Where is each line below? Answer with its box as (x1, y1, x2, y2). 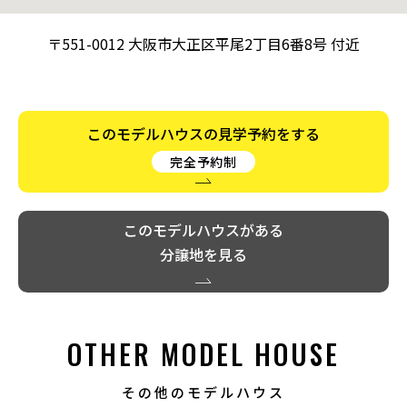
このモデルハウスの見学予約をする (87, 122, 320, 144)
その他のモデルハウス (122, 382, 285, 402)
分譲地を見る (160, 243, 247, 265)
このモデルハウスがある (124, 218, 283, 241)
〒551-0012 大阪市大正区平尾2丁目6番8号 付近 (47, 32, 360, 55)
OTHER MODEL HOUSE (67, 333, 340, 374)
